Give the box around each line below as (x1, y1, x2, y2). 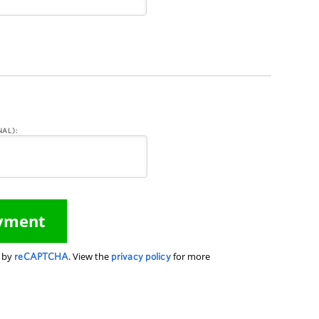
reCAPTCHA (14, 249, 69, 263)
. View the (68, 249, 112, 263)
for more (170, 249, 210, 263)
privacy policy (111, 249, 171, 263)
